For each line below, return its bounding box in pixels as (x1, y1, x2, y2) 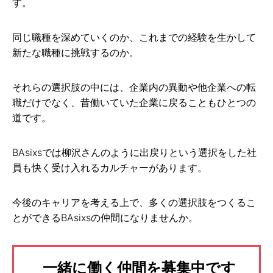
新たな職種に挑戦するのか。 (12, 46, 139, 59)
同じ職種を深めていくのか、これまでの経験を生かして (12, 31, 256, 44)
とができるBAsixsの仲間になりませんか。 (12, 211, 198, 224)
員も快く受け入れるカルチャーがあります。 (12, 161, 207, 174)
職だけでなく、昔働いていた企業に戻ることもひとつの (12, 96, 256, 109)
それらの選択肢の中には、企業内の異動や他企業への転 (12, 81, 256, 94)
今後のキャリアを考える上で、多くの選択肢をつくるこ (12, 196, 256, 209)
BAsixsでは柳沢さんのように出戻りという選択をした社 (12, 146, 257, 159)
